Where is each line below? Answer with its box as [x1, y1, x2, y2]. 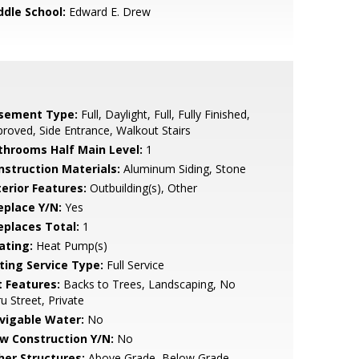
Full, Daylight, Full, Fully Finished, [77, 107, 250, 122]
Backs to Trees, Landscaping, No [59, 276, 236, 292]
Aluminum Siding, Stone [119, 161, 246, 176]
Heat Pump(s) [32, 238, 107, 253]
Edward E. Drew [65, 4, 151, 19]
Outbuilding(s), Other [86, 180, 197, 196]
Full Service [103, 257, 164, 272]
